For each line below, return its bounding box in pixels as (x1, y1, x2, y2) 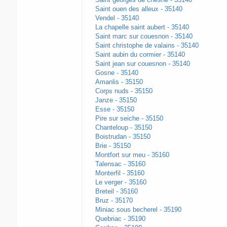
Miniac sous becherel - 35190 (95, 206, 181, 214)
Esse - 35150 (95, 105, 134, 113)
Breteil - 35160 (95, 187, 138, 196)
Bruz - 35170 (95, 197, 133, 205)
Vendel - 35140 (95, 14, 139, 22)
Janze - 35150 (95, 96, 137, 104)
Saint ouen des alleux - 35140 (95, 5, 182, 13)
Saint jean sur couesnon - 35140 (95, 60, 190, 68)
